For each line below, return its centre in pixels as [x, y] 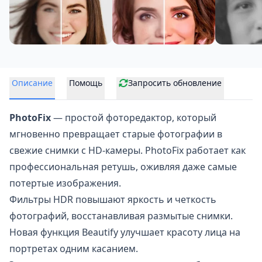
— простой [78, 118]
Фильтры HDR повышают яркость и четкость [113, 199]
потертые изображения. [65, 183]
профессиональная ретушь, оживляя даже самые [123, 167]
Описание [32, 83]
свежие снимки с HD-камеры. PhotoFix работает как [127, 150]
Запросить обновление [175, 83]
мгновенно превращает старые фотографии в [116, 134]
